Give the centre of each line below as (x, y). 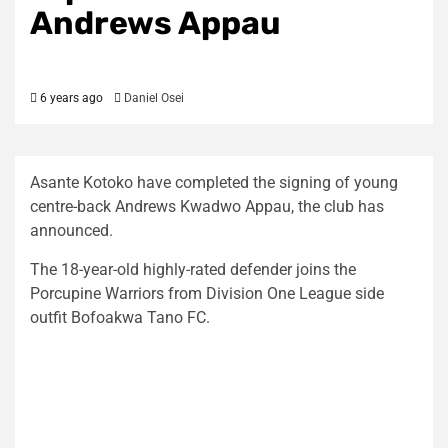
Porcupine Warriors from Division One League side (207, 293)
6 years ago (70, 97)
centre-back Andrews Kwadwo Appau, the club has (207, 206)
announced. (71, 230)
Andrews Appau (155, 22)
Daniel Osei (154, 97)
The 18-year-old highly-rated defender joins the (193, 269)
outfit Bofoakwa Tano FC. (120, 317)
